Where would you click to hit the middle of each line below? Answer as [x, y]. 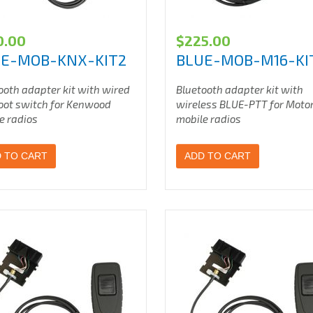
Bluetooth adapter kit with [240, 89]
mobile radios [209, 119]
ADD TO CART [218, 156]
